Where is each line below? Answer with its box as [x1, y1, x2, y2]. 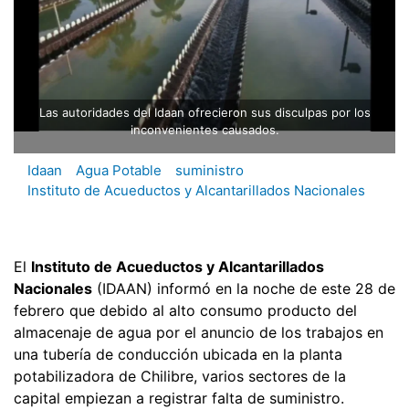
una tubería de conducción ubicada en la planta [14, 344, 342, 363]
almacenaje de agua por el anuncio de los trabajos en [14, 322, 383, 341]
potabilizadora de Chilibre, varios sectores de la [14, 366, 346, 385]
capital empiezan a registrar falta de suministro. [14, 388, 344, 407]
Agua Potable [76, 162, 162, 180]
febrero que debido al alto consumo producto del [14, 300, 357, 320]
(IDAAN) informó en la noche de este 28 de [92, 278, 395, 298]
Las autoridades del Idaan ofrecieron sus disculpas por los [38, 105, 371, 121]
